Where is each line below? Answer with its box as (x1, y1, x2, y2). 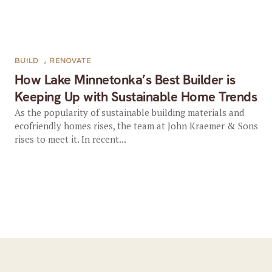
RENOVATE (49, 57, 91, 65)
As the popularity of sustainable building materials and (14, 106, 244, 118)
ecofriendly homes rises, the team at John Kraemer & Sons (14, 120, 258, 132)
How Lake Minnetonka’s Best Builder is (14, 71, 236, 89)
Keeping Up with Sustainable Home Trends (14, 88, 257, 106)
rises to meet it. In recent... (14, 133, 126, 145)
